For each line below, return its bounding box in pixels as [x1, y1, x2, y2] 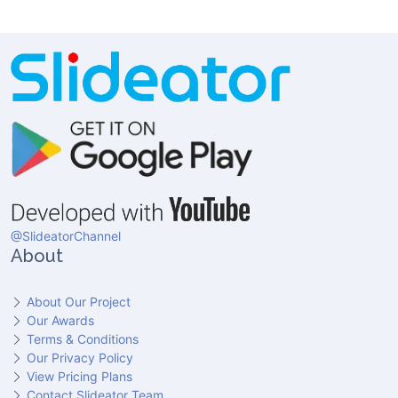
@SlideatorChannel [11, 227, 121, 243]
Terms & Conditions [27, 330, 139, 346]
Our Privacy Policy [27, 349, 133, 365]
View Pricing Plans [27, 368, 132, 384]
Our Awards [27, 312, 94, 328]
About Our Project [27, 293, 131, 309]
